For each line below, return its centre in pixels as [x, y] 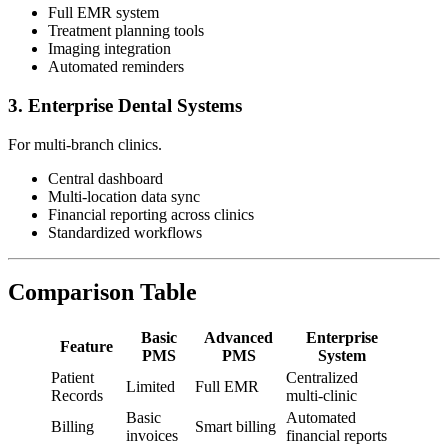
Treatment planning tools [126, 31]
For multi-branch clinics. [85, 144]
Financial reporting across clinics [151, 214]
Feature [86, 347]
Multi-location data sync [124, 196]
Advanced [238, 338]
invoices [152, 436]
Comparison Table [102, 292]
